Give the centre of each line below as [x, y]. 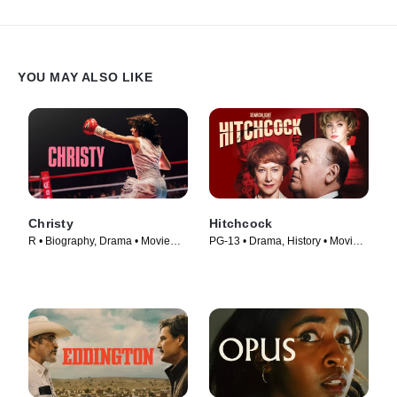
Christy [51, 223]
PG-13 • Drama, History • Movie [284, 241]
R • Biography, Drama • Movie [99, 241]
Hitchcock [241, 223]
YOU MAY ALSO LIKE [86, 78]
